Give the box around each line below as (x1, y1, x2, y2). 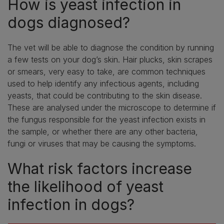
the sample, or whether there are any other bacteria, (7, 126, 198, 137)
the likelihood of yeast (7, 177, 163, 196)
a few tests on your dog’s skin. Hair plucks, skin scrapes (7, 54, 212, 65)
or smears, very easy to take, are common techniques (7, 66, 205, 77)
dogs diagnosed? (7, 13, 130, 32)
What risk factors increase (7, 159, 192, 178)
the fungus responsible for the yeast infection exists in (7, 114, 205, 125)
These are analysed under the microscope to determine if (7, 102, 216, 113)
